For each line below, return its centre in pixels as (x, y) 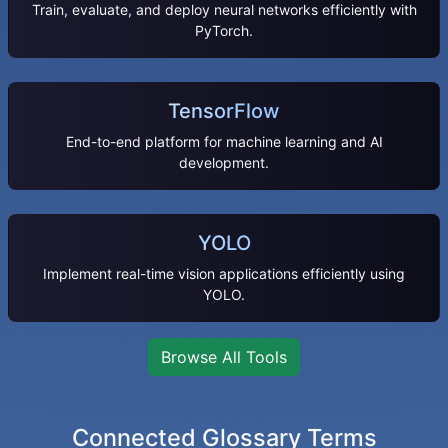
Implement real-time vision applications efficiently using (224, 273)
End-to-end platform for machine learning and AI (224, 141)
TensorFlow (224, 110)
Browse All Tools (224, 356)
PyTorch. (224, 30)
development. (224, 162)
